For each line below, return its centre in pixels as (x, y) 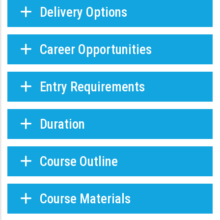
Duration (61, 124)
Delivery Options (82, 13)
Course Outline (77, 162)
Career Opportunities (94, 50)
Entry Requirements (91, 87)
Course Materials (84, 199)
